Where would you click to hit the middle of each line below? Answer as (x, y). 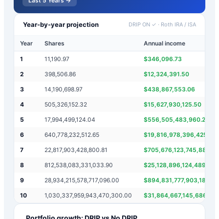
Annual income (164, 43)
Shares (55, 43)
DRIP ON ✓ (142, 24)
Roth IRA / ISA (178, 24)
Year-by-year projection (61, 24)
